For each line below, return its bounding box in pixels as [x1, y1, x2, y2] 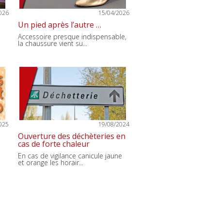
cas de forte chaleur [18, 139, 90, 149]
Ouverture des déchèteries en [18, 131, 125, 141]
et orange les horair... [18, 158, 83, 167]
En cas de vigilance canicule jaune [18, 151, 122, 160]
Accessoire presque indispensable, [18, 32, 126, 41]
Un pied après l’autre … [18, 19, 101, 30]
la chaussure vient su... [18, 39, 87, 48]
